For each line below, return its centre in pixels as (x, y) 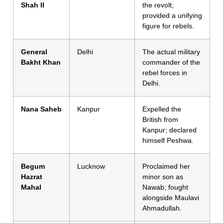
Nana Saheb (41, 109)
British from (160, 120)
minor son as (163, 177)
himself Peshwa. (168, 141)
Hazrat (32, 177)
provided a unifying (172, 16)
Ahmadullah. (162, 208)
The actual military (171, 52)
